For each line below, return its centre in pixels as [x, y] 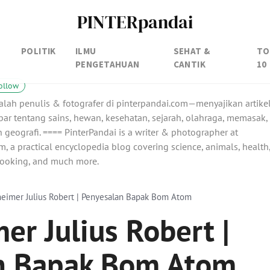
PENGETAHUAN [107, 64]
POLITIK [38, 51]
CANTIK [190, 64]
